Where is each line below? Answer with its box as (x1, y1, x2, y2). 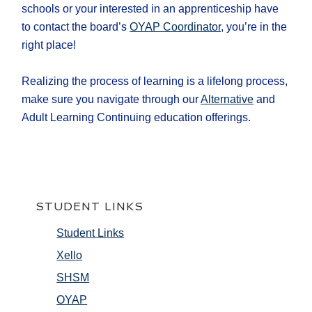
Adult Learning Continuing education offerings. (22, 111, 251, 124)
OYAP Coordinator (130, 21, 221, 33)
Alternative (201, 93, 254, 106)
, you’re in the (221, 21, 288, 33)
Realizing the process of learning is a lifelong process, (22, 75, 288, 88)
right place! (22, 39, 77, 52)
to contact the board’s (22, 21, 130, 33)
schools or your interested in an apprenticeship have (22, 3, 279, 15)
